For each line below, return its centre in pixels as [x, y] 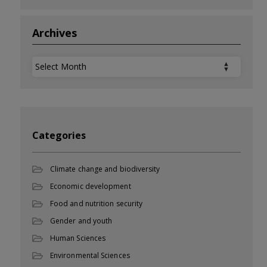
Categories [59, 135]
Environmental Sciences [90, 255]
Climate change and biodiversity [105, 169]
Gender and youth [81, 221]
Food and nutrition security [97, 204]
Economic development [91, 186]
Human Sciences [78, 238]
